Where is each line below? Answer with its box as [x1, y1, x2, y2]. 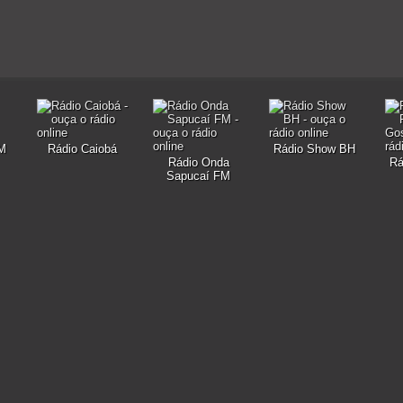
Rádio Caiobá [48, 142, 117, 156]
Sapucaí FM [166, 169, 230, 183]
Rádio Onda [167, 156, 229, 169]
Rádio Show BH [273, 142, 355, 156]
